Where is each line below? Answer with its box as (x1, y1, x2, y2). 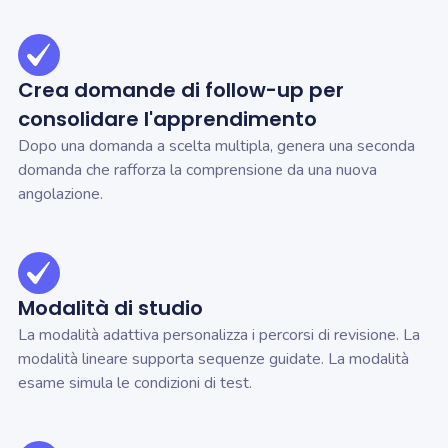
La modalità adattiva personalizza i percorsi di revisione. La (18, 324, 420, 347)
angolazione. (18, 183, 103, 206)
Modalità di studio (18, 294, 203, 323)
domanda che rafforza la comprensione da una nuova (18, 159, 377, 182)
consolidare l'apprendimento (18, 105, 317, 134)
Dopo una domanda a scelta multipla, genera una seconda (18, 135, 415, 158)
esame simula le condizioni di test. (18, 372, 252, 395)
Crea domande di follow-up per (18, 76, 344, 105)
